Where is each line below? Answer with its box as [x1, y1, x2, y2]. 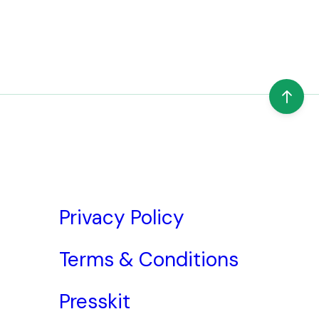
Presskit [58, 288, 131, 315]
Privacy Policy [58, 204, 185, 231]
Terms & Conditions [58, 246, 239, 273]
